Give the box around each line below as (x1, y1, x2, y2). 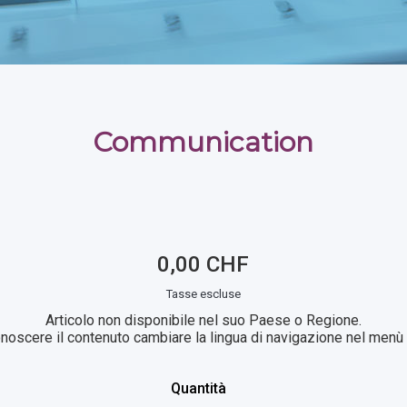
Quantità (171, 380, 227, 397)
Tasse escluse (165, 287, 241, 301)
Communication (93, 125, 314, 159)
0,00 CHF (157, 252, 250, 277)
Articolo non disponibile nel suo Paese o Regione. (45, 312, 362, 329)
